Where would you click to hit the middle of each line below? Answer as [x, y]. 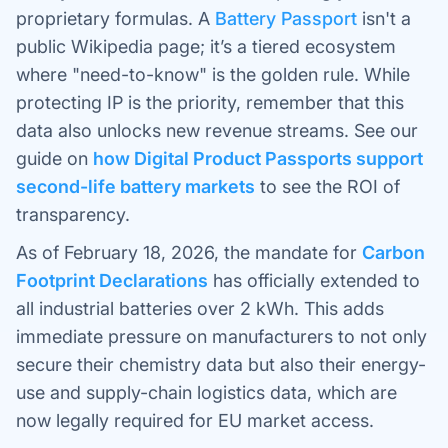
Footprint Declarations [112, 280]
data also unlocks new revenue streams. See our [217, 130]
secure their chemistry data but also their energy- [221, 364]
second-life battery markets [135, 186]
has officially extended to [316, 280]
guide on [52, 158]
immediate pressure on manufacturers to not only [221, 336]
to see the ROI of [330, 186]
